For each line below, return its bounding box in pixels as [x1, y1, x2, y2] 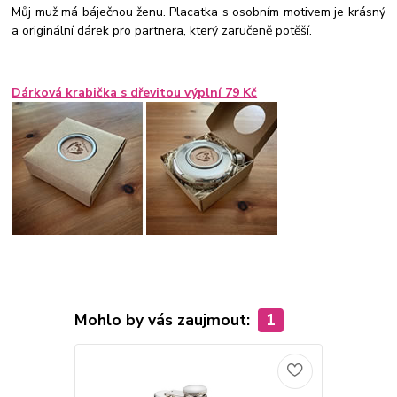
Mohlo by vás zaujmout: [74, 309, 254, 331]
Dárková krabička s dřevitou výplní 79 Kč [12, 84, 258, 102]
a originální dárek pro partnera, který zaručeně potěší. [12, 22, 316, 40]
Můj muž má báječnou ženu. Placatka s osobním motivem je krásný [12, 4, 385, 21]
